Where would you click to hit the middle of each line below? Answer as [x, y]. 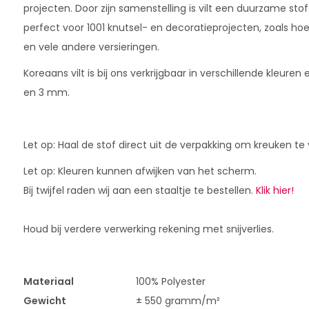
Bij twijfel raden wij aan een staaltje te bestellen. [139, 191]
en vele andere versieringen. [91, 47]
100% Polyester [170, 282]
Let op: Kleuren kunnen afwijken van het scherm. [140, 171]
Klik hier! [275, 191]
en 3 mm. [46, 93]
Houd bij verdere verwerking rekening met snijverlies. [148, 229]
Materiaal [48, 282]
